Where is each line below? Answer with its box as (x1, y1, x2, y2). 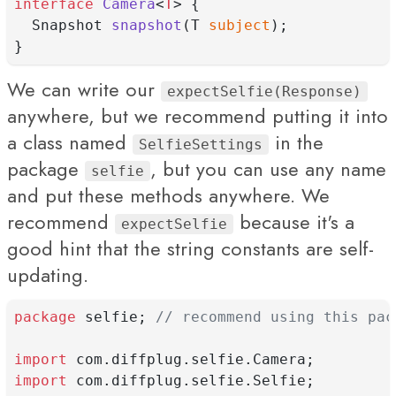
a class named (7, 128, 133, 156)
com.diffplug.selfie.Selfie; (67, 372, 315, 389)
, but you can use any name (150, 155, 386, 183)
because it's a (233, 208, 354, 236)
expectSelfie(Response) (167, 83, 362, 100)
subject (209, 17, 270, 34)
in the (269, 128, 324, 156)
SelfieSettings (139, 136, 263, 153)
